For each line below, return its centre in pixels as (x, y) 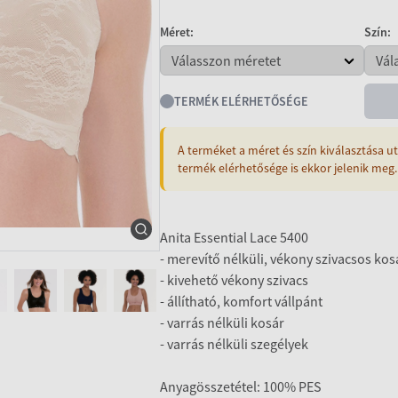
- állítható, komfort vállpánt (241, 301)
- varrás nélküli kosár (222, 322)
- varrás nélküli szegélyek (234, 344)
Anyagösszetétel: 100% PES (241, 386)
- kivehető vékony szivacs (234, 280)
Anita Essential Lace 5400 (234, 237)
